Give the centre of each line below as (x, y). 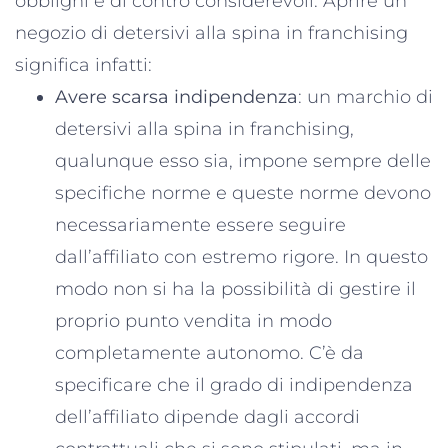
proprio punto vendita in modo (193, 320)
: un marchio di (365, 96)
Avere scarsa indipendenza (176, 96)
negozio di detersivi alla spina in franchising (211, 32)
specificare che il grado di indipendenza (234, 384)
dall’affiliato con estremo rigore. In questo (241, 256)
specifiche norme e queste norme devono (243, 192)
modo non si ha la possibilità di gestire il (235, 288)
